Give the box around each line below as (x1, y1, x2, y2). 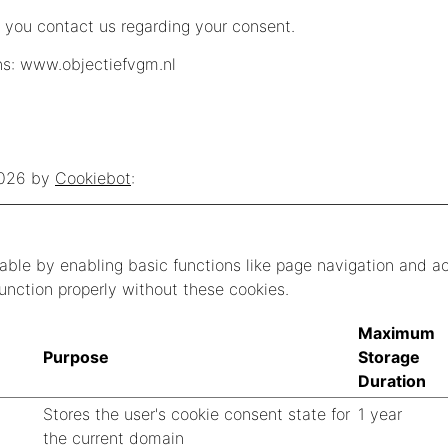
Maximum (358, 323, 435, 343)
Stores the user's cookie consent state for (43, 404, 350, 424)
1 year (358, 404, 402, 424)
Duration (358, 371, 426, 391)
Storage (358, 347, 420, 367)
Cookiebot (55, 168, 131, 188)
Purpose (43, 347, 109, 367)
